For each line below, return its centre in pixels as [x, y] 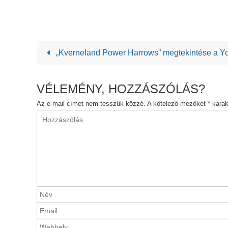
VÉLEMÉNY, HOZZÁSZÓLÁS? [121, 89]
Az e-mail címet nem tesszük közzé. [91, 103]
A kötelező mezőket [177, 103]
